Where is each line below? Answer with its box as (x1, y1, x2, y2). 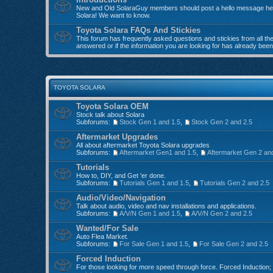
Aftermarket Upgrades (76, 132, 158, 141)
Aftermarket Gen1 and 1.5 (119, 148, 196, 156)
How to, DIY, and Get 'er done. (76, 171, 166, 179)
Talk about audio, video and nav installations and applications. (76, 202, 257, 210)
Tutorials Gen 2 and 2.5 (200, 179, 269, 186)
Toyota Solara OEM (76, 101, 149, 111)
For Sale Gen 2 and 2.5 (199, 239, 268, 247)
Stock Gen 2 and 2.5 (191, 118, 252, 126)
